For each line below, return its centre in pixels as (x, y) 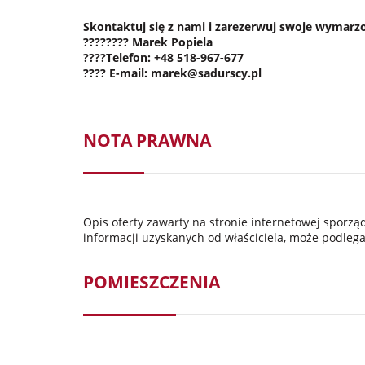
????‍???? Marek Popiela (148, 42)
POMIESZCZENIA (152, 282)
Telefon (127, 57)
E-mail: (128, 73)
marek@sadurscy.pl (206, 73)
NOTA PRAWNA (147, 141)
